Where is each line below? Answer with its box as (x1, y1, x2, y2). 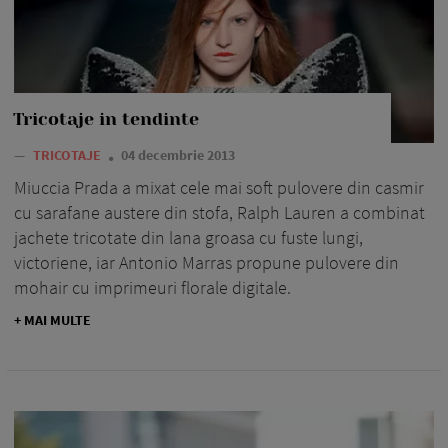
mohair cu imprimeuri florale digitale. (14, 275, 291, 299)
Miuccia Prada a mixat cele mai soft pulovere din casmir (14, 175, 424, 199)
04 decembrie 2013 (121, 145, 235, 164)
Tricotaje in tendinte (13, 108, 199, 129)
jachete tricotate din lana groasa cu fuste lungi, (14, 225, 363, 249)
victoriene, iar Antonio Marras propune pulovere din (14, 250, 399, 274)
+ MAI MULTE (14, 310, 91, 329)
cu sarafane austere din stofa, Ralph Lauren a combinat (14, 200, 425, 224)
